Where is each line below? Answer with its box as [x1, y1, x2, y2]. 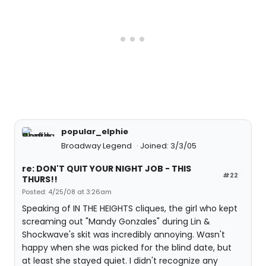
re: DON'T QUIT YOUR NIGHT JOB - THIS [22, 163, 191, 175]
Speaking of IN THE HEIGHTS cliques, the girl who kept [22, 202, 237, 214]
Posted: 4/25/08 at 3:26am [22, 187, 112, 197]
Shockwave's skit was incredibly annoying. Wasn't [22, 229, 225, 240]
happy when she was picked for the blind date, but [22, 242, 232, 254]
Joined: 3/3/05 [140, 140, 197, 151]
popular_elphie [61, 126, 128, 137]
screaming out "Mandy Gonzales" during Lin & [22, 216, 210, 227]
